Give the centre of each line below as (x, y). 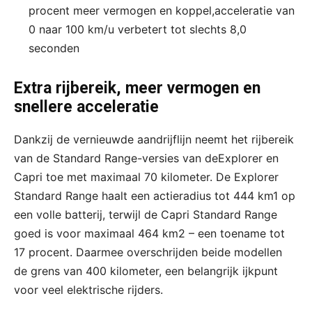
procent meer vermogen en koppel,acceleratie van (162, 10)
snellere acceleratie (86, 107)
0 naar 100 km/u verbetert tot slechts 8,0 (138, 29)
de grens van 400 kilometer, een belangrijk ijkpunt (146, 271)
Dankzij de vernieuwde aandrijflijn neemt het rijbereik (154, 139)
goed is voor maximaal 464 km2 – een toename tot (149, 233)
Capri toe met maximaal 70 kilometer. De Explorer (146, 177)
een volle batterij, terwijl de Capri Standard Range (146, 214)
